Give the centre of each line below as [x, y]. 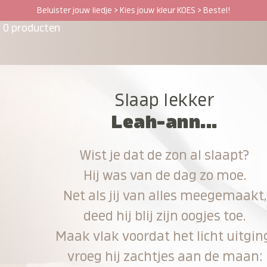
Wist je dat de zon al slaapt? [165, 155]
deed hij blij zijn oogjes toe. [165, 216]
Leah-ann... [164, 122]
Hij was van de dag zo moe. [164, 175]
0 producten [32, 28]
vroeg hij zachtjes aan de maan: [164, 256]
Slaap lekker [165, 100]
